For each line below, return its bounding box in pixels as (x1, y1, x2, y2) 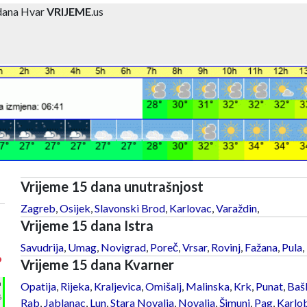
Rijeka (60, 279, 90, 293)
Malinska (185, 279, 230, 293)
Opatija (20, 279, 56, 293)
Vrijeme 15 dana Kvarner (20, 256, 174, 273)
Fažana (244, 240, 278, 254)
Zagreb (20, 201, 56, 214)
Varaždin (215, 201, 257, 214)
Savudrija (20, 240, 64, 254)
